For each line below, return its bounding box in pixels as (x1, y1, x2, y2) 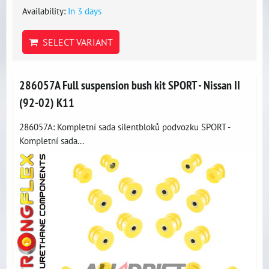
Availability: (22, 5, 68, 17)
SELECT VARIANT (38, 36, 113, 48)
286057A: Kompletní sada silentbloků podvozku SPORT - (19, 121, 230, 133)
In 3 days (68, 5, 101, 17)
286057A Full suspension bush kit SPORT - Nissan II (19, 77, 240, 92)
